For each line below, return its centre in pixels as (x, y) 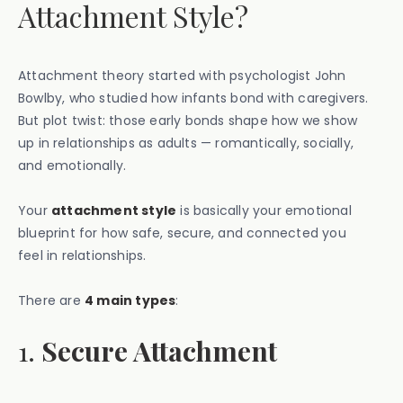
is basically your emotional (264, 210)
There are (51, 300)
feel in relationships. (82, 255)
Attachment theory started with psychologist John (182, 76)
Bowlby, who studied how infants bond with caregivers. (193, 98)
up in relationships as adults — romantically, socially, (186, 143)
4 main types (130, 300)
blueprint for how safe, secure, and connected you (182, 233)
